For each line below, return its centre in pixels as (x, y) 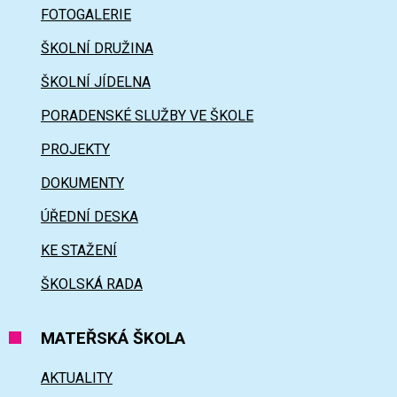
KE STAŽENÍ (79, 251)
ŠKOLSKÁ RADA (92, 284)
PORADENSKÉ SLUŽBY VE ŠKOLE (147, 116)
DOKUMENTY (82, 183)
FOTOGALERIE (86, 15)
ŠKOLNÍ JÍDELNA (96, 82)
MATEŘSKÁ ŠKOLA (113, 339)
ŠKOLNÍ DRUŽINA (97, 49)
